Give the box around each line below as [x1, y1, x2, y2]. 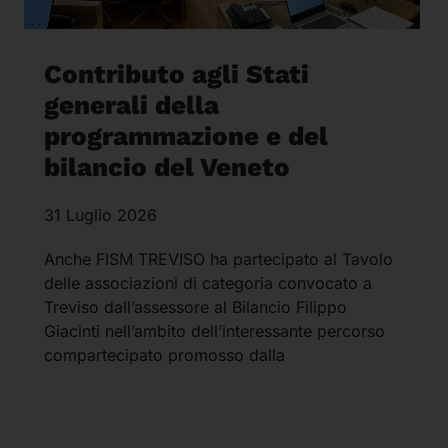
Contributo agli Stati [43, 59, 309, 90]
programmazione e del [43, 121, 328, 152]
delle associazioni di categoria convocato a [43, 273, 372, 294]
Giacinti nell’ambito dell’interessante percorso [43, 321, 385, 342]
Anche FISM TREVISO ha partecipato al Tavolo [43, 249, 393, 270]
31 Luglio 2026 [43, 205, 157, 226]
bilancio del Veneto [43, 152, 290, 183]
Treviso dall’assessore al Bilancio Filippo [43, 297, 347, 318]
